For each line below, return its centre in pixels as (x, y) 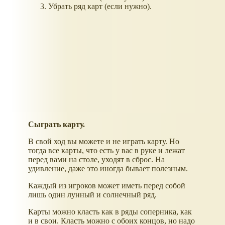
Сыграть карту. (57, 125)
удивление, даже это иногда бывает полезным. (108, 169)
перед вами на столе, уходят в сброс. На (96, 160)
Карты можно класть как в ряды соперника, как (110, 212)
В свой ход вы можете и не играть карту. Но (104, 142)
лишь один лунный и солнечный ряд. (92, 195)
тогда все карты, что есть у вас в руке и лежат (106, 151)
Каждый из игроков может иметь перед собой (107, 186)
